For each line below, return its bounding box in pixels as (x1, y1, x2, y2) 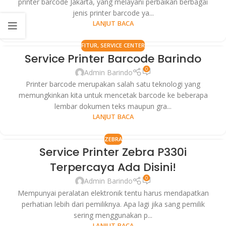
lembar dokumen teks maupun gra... (54, 101, 172, 111)
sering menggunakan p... (74, 210, 152, 220)
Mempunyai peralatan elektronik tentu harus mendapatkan (17, 188, 209, 198)
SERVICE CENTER (100, 41, 145, 49)
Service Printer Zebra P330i (39, 144, 187, 160)
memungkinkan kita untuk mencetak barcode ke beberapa (18, 90, 208, 100)
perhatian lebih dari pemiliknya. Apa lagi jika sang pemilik (21, 199, 205, 209)
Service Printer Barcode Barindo (25, 50, 201, 67)
